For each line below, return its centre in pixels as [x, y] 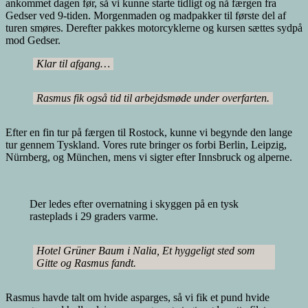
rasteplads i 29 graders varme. [93, 217]
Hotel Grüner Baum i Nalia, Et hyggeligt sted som [146, 251]
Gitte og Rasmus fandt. [86, 263]
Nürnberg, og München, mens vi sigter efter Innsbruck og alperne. [149, 157]
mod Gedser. [33, 41]
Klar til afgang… [73, 64]
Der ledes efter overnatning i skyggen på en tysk [134, 204]
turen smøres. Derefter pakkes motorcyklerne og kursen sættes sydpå [154, 28]
